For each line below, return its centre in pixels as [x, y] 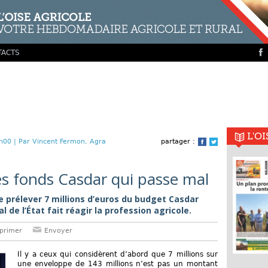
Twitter [230, 142]
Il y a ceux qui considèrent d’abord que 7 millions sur [118, 255]
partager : [178, 141]
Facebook [223, 142]
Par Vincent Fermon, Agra [62, 141]
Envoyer [57, 231]
